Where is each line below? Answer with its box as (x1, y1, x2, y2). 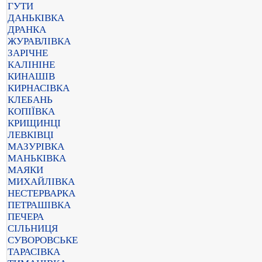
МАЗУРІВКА (8, 141, 64, 152)
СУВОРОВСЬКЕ (8, 235, 78, 246)
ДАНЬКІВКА (8, 12, 64, 23)
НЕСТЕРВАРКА (8, 188, 75, 199)
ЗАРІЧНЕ (8, 47, 48, 58)
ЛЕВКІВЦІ (8, 129, 54, 140)
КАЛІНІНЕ (8, 59, 55, 70)
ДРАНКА (8, 24, 46, 35)
